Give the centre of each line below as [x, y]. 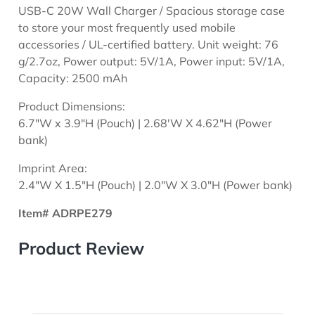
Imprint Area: [53, 168]
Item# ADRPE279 [66, 213]
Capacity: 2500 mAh [73, 78]
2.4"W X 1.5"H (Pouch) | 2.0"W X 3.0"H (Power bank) [156, 185]
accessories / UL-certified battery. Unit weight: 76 [149, 44]
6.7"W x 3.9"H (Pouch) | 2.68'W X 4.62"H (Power [146, 123]
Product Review [82, 248]
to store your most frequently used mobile [127, 27]
